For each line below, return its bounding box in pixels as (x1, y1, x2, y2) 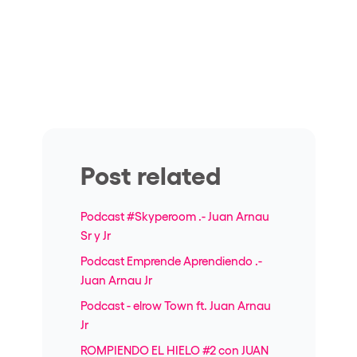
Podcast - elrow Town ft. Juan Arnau (80, 297, 271, 312)
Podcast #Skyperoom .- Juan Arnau (80, 208, 269, 223)
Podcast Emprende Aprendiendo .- (80, 253, 262, 268)
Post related (80, 158, 221, 189)
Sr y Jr (80, 227, 111, 242)
